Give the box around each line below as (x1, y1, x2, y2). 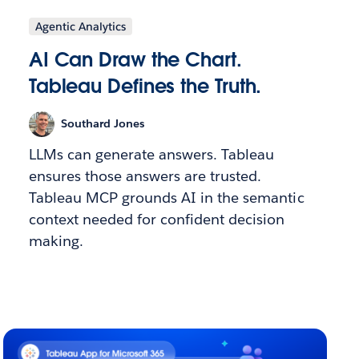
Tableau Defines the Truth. (28, 73, 262, 99)
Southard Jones (60, 116, 144, 131)
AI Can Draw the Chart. (28, 46, 242, 72)
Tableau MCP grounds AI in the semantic (28, 188, 305, 207)
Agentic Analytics (34, 18, 126, 34)
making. (28, 231, 83, 250)
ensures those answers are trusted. (28, 166, 262, 185)
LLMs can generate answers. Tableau (28, 144, 275, 163)
